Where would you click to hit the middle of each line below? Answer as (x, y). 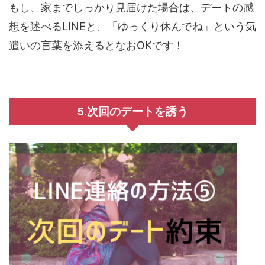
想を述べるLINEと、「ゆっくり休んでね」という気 (132, 27)
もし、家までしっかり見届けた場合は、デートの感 (131, 8)
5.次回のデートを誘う (132, 112)
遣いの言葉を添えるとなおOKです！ (96, 46)
